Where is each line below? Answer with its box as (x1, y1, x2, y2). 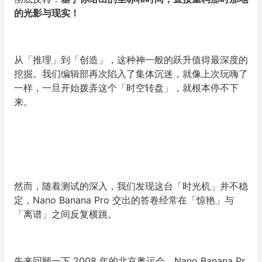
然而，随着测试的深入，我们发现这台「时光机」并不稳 (14, 180, 248, 192)
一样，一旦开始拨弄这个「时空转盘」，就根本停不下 (14, 82, 239, 94)
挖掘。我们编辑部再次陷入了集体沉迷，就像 (14, 68, 201, 80)
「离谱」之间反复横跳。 (14, 208, 117, 220)
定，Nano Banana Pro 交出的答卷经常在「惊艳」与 (14, 194, 234, 206)
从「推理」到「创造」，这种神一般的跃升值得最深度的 (14, 54, 248, 65)
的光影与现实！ (14, 7, 80, 19)
